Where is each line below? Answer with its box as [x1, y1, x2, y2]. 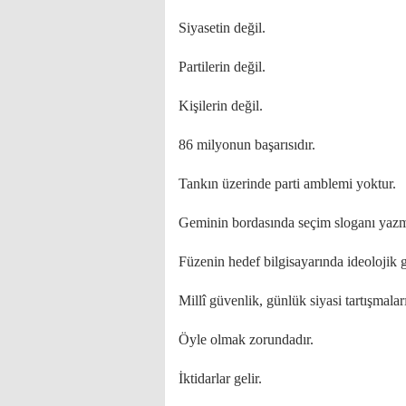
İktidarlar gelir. [179, 371, 262, 386]
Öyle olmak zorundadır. [179, 332, 314, 347]
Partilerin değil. [179, 59, 266, 74]
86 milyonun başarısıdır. [179, 137, 315, 152]
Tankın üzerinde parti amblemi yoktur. [179, 176, 396, 191]
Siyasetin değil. [179, 20, 266, 35]
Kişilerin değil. [179, 98, 263, 113]
